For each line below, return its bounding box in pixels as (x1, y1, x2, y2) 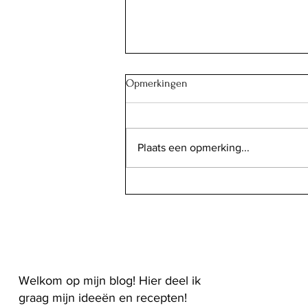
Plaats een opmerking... (137, 141, 250, 153)
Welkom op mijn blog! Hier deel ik (19, 273, 201, 287)
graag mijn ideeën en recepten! (19, 290, 187, 305)
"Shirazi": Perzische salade (142, 160, 272, 174)
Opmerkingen (126, 76, 188, 89)
